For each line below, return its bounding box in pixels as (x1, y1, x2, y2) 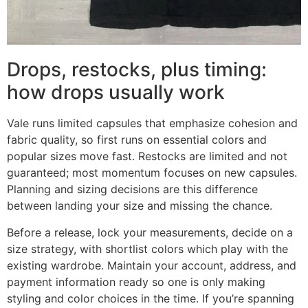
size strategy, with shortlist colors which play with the (7, 241, 288, 256)
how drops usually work (7, 80, 225, 104)
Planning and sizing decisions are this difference (7, 182, 258, 197)
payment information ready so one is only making (7, 274, 265, 289)
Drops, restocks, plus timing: (7, 58, 267, 82)
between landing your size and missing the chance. (7, 199, 272, 213)
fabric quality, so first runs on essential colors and (7, 133, 267, 147)
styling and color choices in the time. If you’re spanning (7, 291, 294, 305)
